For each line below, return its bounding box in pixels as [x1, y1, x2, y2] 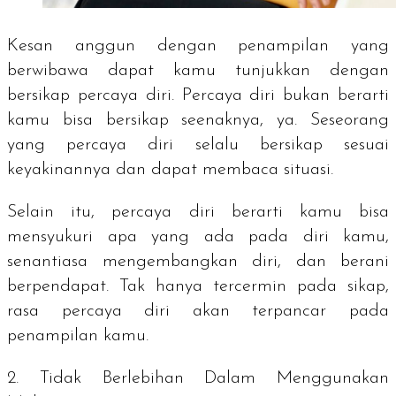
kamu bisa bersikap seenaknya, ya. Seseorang [7, 110, 389, 129]
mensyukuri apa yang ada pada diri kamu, [7, 227, 389, 246]
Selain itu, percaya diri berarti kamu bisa [7, 202, 389, 221]
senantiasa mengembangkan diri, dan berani [7, 252, 389, 270]
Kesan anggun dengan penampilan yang [7, 36, 389, 55]
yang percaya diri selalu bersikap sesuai [7, 135, 389, 154]
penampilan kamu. [7, 326, 154, 345]
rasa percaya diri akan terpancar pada [7, 301, 389, 320]
